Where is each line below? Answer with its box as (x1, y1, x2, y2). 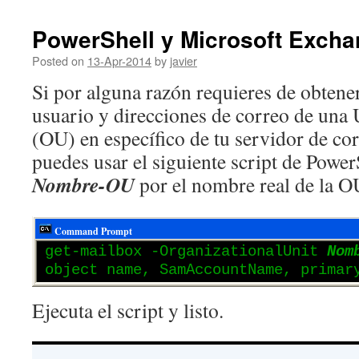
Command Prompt (54, 224, 132, 238)
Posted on (32, 52, 84, 69)
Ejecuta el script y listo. (32, 296, 224, 324)
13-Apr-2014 (87, 52, 151, 69)
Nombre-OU (32, 170, 135, 199)
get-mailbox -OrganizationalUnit (45, 243, 327, 260)
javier (170, 52, 197, 69)
